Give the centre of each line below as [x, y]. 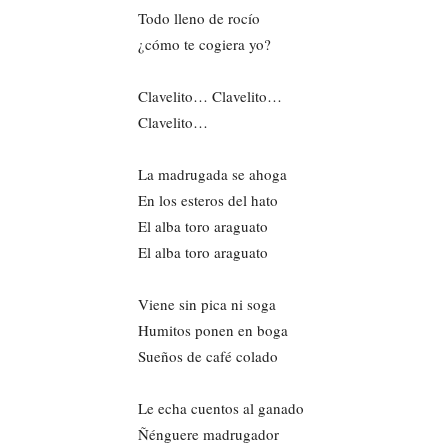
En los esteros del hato [208, 199]
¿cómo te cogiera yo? [204, 43]
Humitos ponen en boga [213, 329]
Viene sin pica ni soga [207, 303]
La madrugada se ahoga [212, 173]
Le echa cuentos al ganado [221, 407]
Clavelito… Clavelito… [210, 95]
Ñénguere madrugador [208, 433]
